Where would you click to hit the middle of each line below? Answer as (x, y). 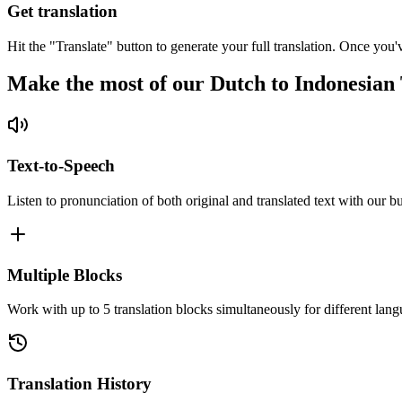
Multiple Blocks (65, 275)
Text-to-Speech (61, 166)
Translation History (79, 383)
